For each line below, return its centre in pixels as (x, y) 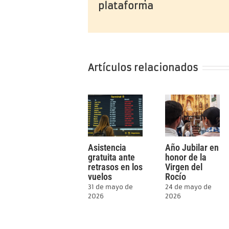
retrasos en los (115, 167)
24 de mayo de (189, 187)
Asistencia (107, 147)
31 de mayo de (110, 187)
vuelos (100, 176)
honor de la (186, 157)
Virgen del (184, 167)
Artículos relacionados (143, 67)
